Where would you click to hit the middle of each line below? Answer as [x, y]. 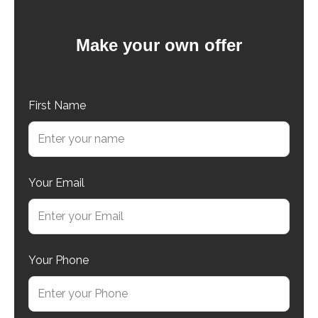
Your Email [56, 183]
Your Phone [59, 261]
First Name [57, 106]
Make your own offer [159, 45]
